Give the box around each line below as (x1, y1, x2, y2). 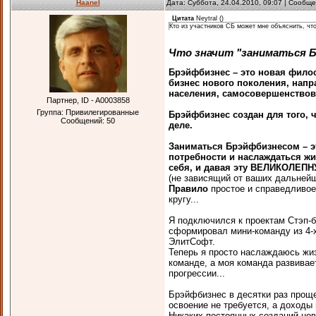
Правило (169, 183, 208, 194)
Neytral (196, 15, 217, 22)
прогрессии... (169, 268, 225, 279)
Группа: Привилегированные (37, 108, 139, 116)
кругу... (169, 194, 199, 205)
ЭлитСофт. (169, 236, 215, 247)
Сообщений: (61, 116, 107, 125)
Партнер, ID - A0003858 (46, 96, 130, 104)
